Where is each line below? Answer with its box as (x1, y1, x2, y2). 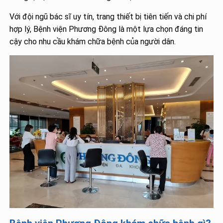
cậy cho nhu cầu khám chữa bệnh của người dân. (9, 37, 176, 47)
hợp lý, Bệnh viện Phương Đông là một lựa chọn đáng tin (9, 24, 204, 34)
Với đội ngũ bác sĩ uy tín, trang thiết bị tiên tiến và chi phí (9, 12, 207, 22)
